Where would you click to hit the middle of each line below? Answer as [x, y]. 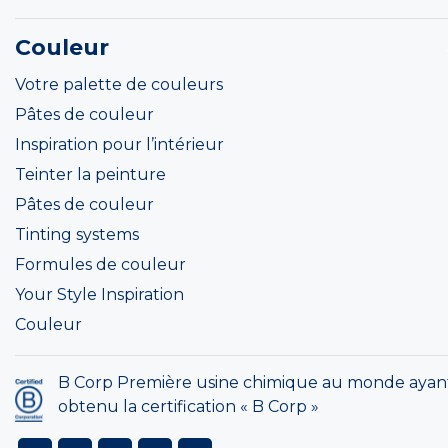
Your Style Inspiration [99, 294]
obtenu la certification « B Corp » [188, 406]
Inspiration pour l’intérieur [119, 144]
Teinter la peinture [90, 174]
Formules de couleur [100, 264]
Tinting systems [77, 234]
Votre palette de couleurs [119, 84]
